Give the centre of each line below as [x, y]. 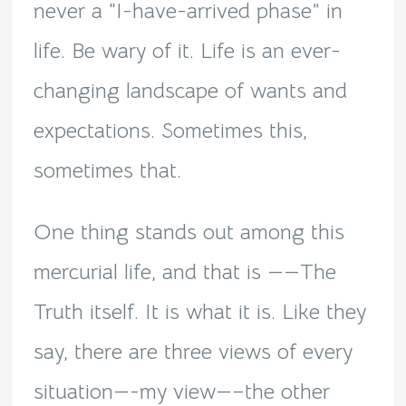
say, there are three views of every [193, 352]
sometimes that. [107, 171]
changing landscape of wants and [190, 91]
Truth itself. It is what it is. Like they [199, 312]
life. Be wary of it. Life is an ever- [187, 51]
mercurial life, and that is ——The [184, 272]
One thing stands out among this [188, 232]
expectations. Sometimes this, [170, 131]
